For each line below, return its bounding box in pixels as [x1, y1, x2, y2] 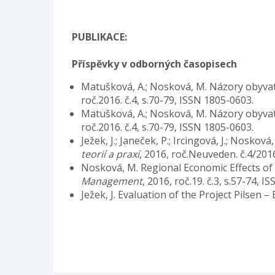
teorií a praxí [81, 147, 139, 161]
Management [81, 174, 142, 188]
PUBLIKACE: [72, 30, 127, 44]
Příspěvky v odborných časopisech [72, 57, 237, 71]
